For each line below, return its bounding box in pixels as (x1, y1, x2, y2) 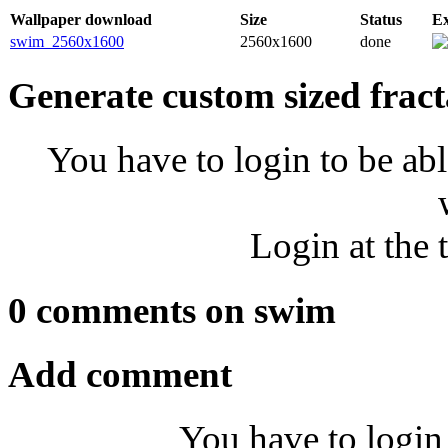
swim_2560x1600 (10, 32, 124, 50)
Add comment (8, 354, 232, 395)
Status (360, 10, 402, 28)
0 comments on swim (8, 289, 336, 331)
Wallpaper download (10, 10, 152, 28)
